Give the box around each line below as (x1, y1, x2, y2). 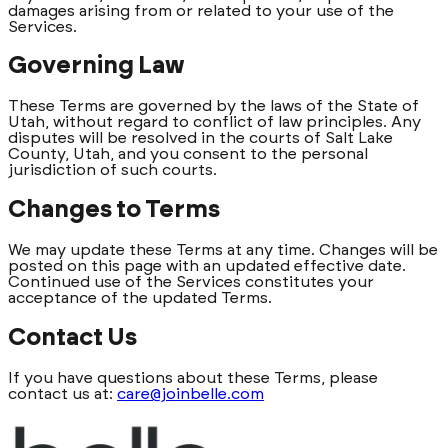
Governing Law (8, 54, 185, 79)
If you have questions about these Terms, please (8, 369, 378, 386)
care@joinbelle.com (117, 385, 264, 402)
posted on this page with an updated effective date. (8, 258, 406, 275)
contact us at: (8, 385, 113, 402)
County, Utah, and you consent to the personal (8, 146, 368, 163)
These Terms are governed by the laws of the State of (8, 98, 419, 115)
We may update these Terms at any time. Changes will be (8, 242, 438, 259)
